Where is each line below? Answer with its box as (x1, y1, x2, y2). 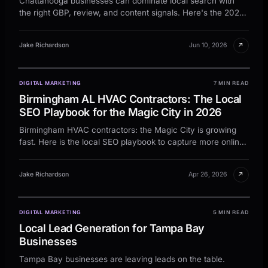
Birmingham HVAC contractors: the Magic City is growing (19, 124, 237, 135)
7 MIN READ (213, 79, 249, 87)
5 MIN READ (212, 208, 249, 216)
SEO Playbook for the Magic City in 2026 (19, 105, 222, 118)
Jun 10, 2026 (188, 41, 227, 50)
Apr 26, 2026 (188, 170, 227, 179)
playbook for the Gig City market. (19, 19, 145, 29)
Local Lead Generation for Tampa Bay (19, 221, 205, 234)
